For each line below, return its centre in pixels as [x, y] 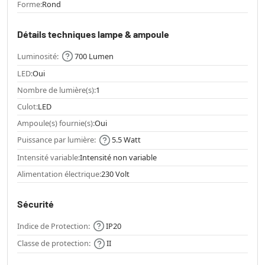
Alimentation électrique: [59, 174]
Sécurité [35, 203]
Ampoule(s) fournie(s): [56, 123]
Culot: [28, 107]
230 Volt [115, 174]
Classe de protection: [54, 243]
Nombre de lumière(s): [56, 90]
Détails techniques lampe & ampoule [93, 34]
